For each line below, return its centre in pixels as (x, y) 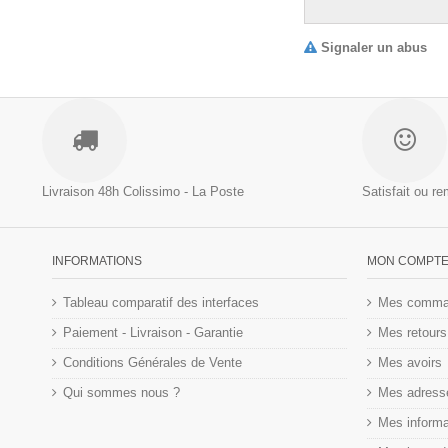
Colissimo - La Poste (183, 191)
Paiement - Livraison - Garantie (153, 332)
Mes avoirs (410, 362)
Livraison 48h (80, 191)
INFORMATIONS (97, 260)
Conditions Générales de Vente (152, 362)
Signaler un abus (374, 47)
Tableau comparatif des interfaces (161, 302)
